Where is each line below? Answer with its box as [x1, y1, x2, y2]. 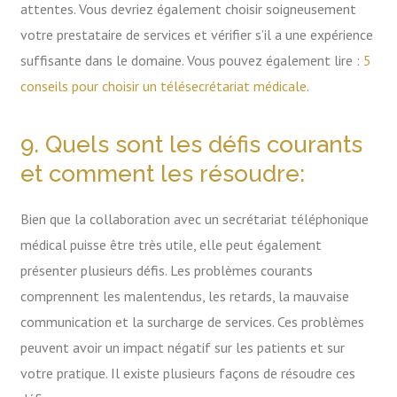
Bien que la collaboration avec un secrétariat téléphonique [20, 209, 370, 228]
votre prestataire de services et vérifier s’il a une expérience [20, 26, 374, 44]
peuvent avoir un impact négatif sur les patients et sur [20, 338, 346, 356]
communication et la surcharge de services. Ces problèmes [20, 312, 365, 331]
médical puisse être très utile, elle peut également [20, 235, 323, 253]
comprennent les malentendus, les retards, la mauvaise [20, 286, 350, 305]
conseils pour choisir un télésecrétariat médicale [20, 77, 307, 96]
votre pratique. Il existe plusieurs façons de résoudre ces [20, 363, 356, 382]
